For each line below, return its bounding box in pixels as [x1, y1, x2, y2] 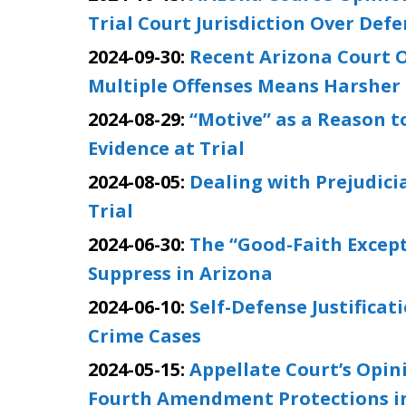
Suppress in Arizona [88, 261, 273, 285]
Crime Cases [88, 324, 201, 348]
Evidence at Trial [88, 136, 245, 160]
